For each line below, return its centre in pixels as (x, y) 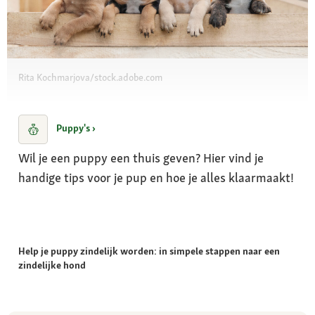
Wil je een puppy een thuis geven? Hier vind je (141, 158)
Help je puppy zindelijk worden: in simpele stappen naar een (149, 251)
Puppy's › (76, 128)
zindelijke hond (52, 265)
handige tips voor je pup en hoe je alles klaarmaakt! (156, 178)
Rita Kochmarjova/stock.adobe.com (90, 78)
